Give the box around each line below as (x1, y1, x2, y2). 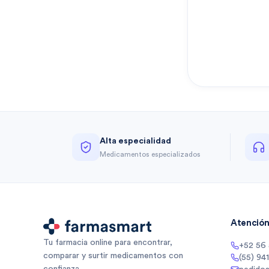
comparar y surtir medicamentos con (43, 252, 183, 261)
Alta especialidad (100, 136, 171, 145)
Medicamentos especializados (100, 150, 201, 158)
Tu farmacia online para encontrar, (43, 238, 172, 247)
